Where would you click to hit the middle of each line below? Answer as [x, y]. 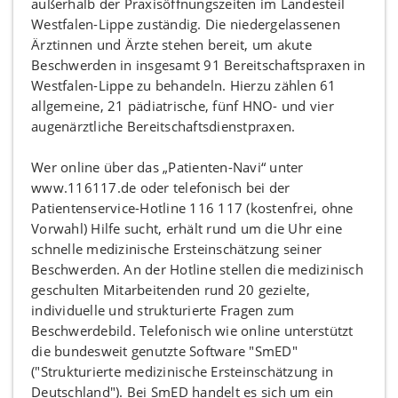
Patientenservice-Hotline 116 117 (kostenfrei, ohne [192, 208]
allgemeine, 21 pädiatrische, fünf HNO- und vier [183, 106]
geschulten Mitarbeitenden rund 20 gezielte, [171, 290]
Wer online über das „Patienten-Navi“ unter [167, 167]
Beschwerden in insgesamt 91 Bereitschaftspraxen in [199, 65]
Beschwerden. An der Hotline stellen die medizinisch [197, 269]
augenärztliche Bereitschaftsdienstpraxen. [163, 126]
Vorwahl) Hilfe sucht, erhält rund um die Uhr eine [187, 228]
